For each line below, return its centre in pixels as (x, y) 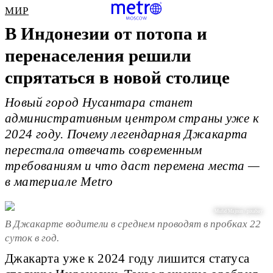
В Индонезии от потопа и (106, 34)
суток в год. (32, 238)
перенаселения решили (98, 55)
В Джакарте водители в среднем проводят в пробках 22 (133, 224)
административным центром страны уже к (132, 119)
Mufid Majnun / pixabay (239, 211)
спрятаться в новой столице (117, 77)
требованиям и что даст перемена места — (133, 166)
